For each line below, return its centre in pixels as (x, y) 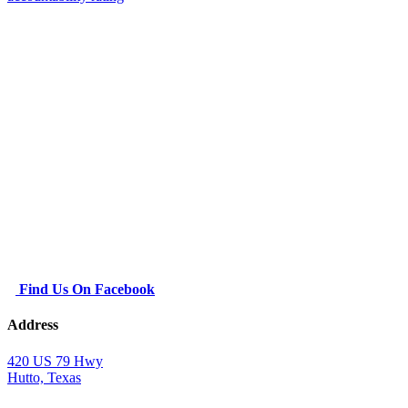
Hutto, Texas (44, 377)
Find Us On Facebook (85, 290)
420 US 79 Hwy (55, 361)
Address (33, 325)
